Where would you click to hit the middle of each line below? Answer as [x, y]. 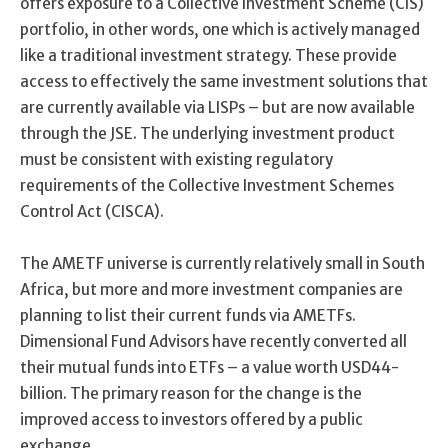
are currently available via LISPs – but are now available [217, 107]
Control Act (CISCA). [92, 211]
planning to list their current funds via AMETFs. [188, 315]
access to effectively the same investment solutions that [224, 81]
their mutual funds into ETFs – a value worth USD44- [209, 367]
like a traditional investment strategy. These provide [208, 55]
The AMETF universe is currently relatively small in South [222, 263]
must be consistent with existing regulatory [176, 159]
